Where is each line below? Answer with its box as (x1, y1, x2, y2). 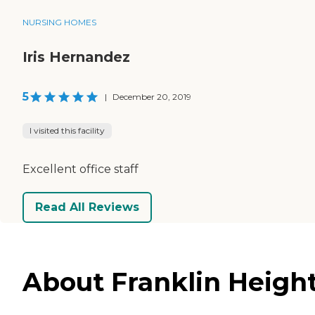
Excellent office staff (22, 162, 139, 176)
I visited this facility (30, 124, 105, 136)
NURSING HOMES (22, 16, 96, 27)
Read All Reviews (35, 200, 139, 214)
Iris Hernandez (22, 48, 130, 65)
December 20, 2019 (112, 91, 191, 102)
